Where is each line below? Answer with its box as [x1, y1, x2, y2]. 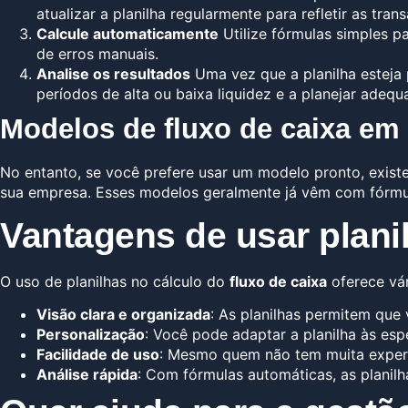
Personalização [36, 325, 145, 344]
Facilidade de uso [36, 345, 159, 364]
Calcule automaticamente [36, 24, 219, 43]
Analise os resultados [36, 64, 190, 83]
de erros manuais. [36, 44, 158, 63]
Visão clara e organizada [36, 305, 210, 324]
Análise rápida [36, 365, 138, 384]
